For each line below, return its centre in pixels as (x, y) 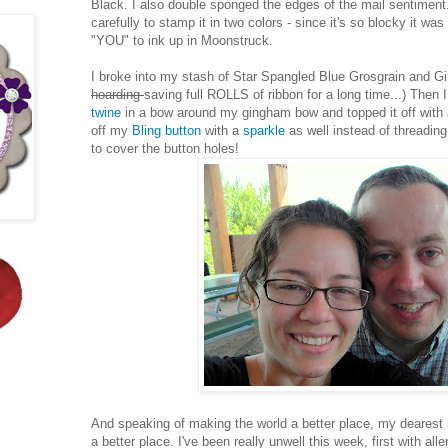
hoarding (117, 94)
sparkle (266, 130)
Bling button (166, 130)
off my (111, 130)
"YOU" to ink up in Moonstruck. (182, 40)
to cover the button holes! (165, 148)
